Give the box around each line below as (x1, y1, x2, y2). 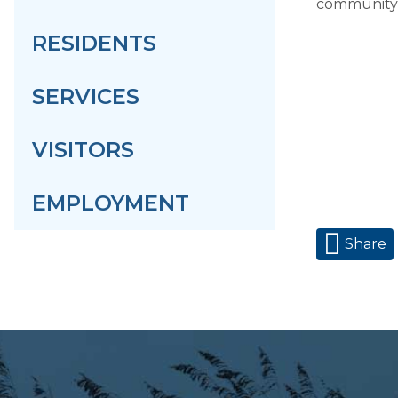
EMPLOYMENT (32, 190, 189, 216)
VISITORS (32, 137, 134, 163)
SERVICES (32, 84, 139, 109)
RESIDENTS (32, 30, 156, 56)
